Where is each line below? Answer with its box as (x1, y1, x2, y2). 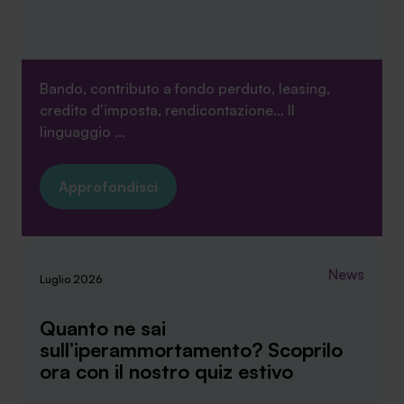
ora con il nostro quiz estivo (40, 358, 293, 383)
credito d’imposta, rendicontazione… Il (40, 100, 295, 119)
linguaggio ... (40, 122, 125, 141)
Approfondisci (59, 177, 158, 196)
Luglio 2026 (40, 271, 102, 286)
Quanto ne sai (40, 315, 166, 340)
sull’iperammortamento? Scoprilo (40, 336, 343, 362)
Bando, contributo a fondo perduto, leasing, (40, 78, 330, 97)
